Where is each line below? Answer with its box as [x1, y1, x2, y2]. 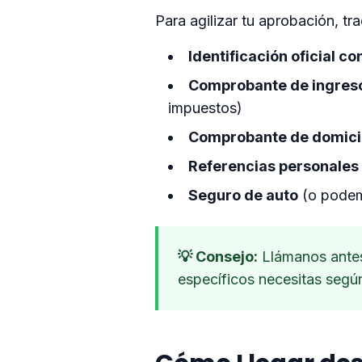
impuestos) [168, 99, 242, 116]
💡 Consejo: [178, 248, 258, 265]
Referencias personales [188, 158, 359, 175]
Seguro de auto [188, 187, 298, 204]
